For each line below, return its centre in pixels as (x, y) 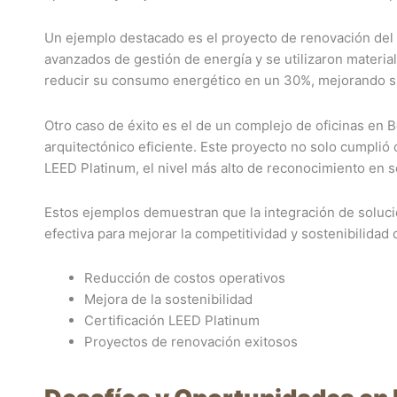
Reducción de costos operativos (185, 278)
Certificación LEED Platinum (172, 320)
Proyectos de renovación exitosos (191, 342)
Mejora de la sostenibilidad (168, 299)
